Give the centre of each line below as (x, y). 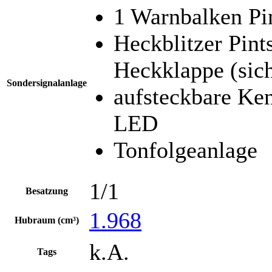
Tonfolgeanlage (185, 150)
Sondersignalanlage (47, 83)
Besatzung (47, 191)
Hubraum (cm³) (47, 220)
